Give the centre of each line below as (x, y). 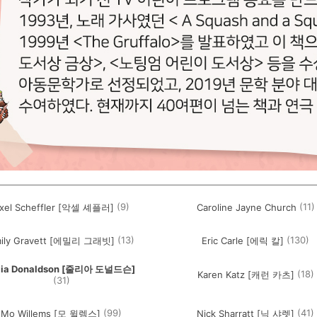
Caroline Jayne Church (246, 208)
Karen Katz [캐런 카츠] (246, 275)
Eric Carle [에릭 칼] (243, 241)
